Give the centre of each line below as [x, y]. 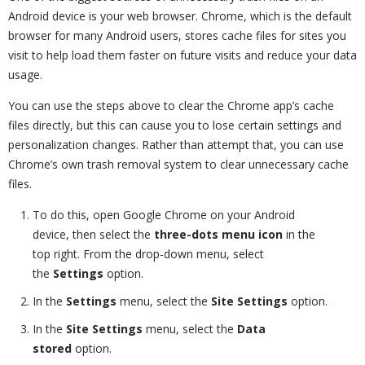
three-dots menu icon [218, 235]
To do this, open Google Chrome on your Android [164, 215]
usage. [25, 75]
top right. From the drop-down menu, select [148, 254]
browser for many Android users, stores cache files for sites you [177, 36]
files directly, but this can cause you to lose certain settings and [175, 125]
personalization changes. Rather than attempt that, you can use [176, 145]
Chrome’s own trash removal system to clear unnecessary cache [178, 165]
